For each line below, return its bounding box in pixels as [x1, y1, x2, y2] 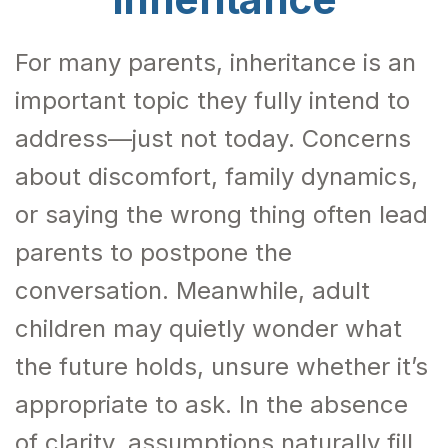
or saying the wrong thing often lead [15, 200, 428, 229]
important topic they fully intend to [15, 86, 410, 115]
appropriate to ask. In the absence [15, 390, 408, 419]
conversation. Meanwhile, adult [15, 276, 370, 305]
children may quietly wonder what [15, 314, 402, 343]
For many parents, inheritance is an [15, 48, 416, 77]
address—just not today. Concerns [15, 124, 411, 153]
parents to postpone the [15, 238, 292, 267]
